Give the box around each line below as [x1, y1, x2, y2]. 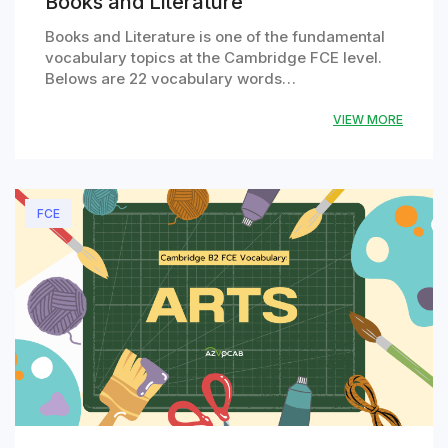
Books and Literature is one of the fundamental [45, 27, 385, 47]
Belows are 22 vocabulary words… [45, 69, 296, 89]
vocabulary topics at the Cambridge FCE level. [45, 48, 382, 68]
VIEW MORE [333, 112, 403, 128]
